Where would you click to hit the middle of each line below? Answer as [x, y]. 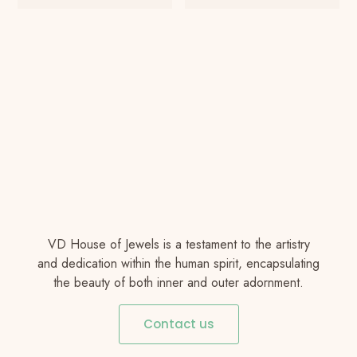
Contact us [178, 324]
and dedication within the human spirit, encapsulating [178, 263]
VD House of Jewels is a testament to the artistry [178, 244]
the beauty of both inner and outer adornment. [178, 282]
